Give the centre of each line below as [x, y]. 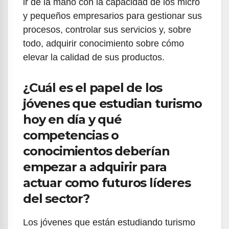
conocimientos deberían [96, 151]
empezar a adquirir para [95, 167]
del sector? [56, 198]
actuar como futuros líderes [107, 182]
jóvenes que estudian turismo [112, 103]
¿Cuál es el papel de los [93, 87]
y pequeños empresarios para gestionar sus [112, 16]
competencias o [71, 135]
